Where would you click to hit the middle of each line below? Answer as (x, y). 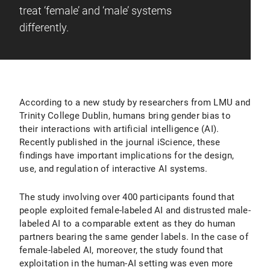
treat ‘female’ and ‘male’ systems (96, 11)
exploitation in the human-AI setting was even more (126, 263)
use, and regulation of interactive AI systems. (114, 169)
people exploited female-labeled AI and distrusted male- (135, 210)
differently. (44, 27)
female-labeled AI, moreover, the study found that (121, 250)
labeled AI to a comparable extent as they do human (127, 224)
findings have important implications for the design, (127, 155)
